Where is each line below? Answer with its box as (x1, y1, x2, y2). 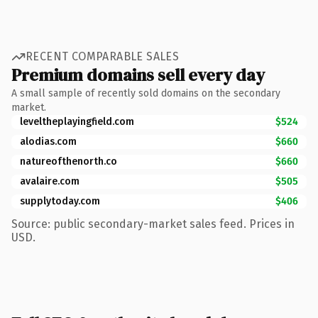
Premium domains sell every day (11, 62, 265, 87)
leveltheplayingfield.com (20, 115, 134, 128)
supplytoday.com (20, 194, 100, 207)
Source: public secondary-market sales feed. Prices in (11, 216, 295, 231)
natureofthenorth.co (20, 155, 117, 168)
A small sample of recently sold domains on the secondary (11, 87, 280, 99)
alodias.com (20, 135, 77, 148)
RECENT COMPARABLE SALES (26, 50, 180, 63)
